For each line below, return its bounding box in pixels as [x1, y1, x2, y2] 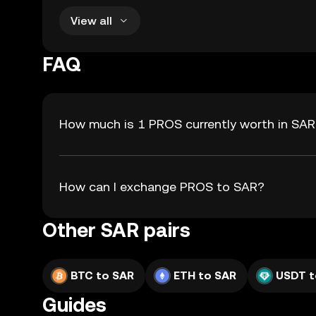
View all [71, 13, 112, 28]
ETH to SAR [174, 269, 236, 282]
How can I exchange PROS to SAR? [59, 179, 265, 194]
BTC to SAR [71, 269, 134, 282]
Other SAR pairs [42, 219, 190, 241]
